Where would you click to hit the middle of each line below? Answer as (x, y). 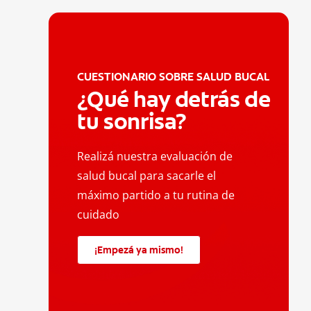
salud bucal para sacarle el (147, 175)
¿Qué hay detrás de (174, 99)
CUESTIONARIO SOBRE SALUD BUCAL (174, 76)
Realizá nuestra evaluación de (155, 156)
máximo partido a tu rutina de (156, 195)
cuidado (99, 214)
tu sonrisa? (132, 121)
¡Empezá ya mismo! (139, 250)
